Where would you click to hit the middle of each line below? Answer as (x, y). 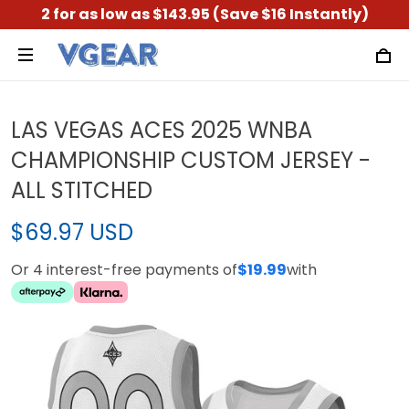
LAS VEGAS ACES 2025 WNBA (162, 130)
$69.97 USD (72, 232)
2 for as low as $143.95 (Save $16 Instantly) (204, 14)
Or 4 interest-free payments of (124, 270)
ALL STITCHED (82, 190)
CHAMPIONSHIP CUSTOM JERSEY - (191, 160)
